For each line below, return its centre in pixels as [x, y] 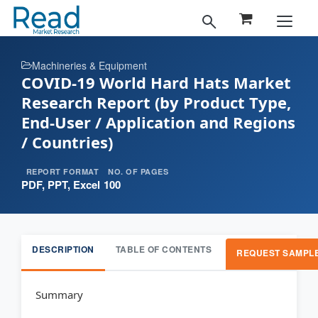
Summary [59, 295]
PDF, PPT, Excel [61, 185]
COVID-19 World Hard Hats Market [156, 82]
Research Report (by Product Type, [156, 102]
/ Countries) [67, 142]
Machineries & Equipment [89, 65]
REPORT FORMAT [62, 172]
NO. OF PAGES [138, 172]
